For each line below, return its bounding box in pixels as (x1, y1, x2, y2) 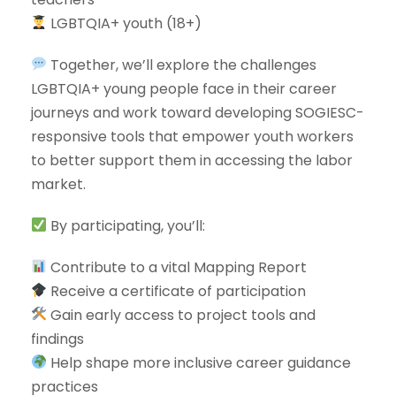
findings (31, 328, 84, 349)
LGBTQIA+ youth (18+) (47, 12, 202, 34)
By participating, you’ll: (47, 215, 206, 236)
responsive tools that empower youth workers (31, 126, 354, 147)
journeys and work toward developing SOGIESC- (31, 102, 364, 123)
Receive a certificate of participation (47, 280, 307, 301)
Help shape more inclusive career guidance (47, 352, 352, 373)
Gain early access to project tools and (47, 304, 316, 325)
